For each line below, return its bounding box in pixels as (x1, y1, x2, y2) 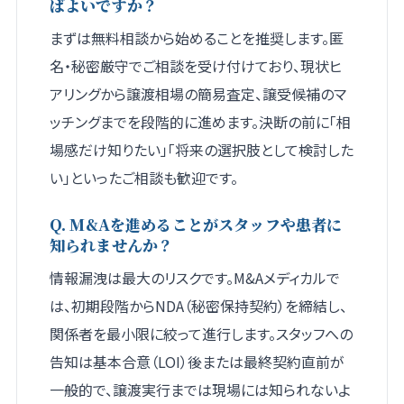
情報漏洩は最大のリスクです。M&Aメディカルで (49, 267, 340, 289)
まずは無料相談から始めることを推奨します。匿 (49, 27, 344, 50)
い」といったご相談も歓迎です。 (49, 167, 238, 189)
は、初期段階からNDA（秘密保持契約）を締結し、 (49, 295, 347, 317)
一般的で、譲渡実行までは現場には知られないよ (49, 379, 351, 401)
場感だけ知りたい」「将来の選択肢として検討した (49, 139, 353, 161)
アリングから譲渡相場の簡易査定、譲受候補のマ (49, 83, 346, 106)
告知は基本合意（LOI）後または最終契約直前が (49, 351, 344, 373)
